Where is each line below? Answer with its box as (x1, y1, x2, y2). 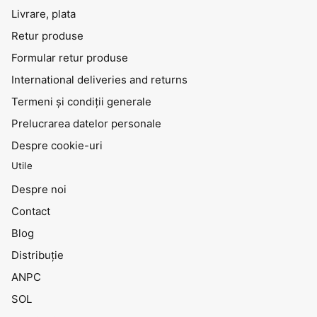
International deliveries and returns (11, 72, 188, 86)
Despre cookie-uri (11, 138, 103, 152)
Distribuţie (11, 248, 64, 262)
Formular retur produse (11, 50, 128, 64)
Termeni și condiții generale (11, 94, 151, 108)
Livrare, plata (11, 6, 76, 21)
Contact (11, 204, 50, 218)
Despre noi (11, 182, 67, 196)
